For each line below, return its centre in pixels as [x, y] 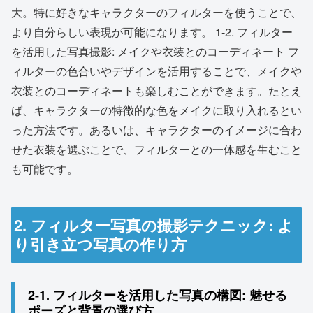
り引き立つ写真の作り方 [101, 243]
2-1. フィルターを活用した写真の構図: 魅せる [158, 295]
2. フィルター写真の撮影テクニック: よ [154, 225]
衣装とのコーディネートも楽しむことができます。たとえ [156, 91]
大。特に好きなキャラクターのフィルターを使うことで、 [156, 13]
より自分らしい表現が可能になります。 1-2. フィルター [152, 32]
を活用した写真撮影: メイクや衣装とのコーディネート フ [155, 52]
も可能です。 [45, 169]
